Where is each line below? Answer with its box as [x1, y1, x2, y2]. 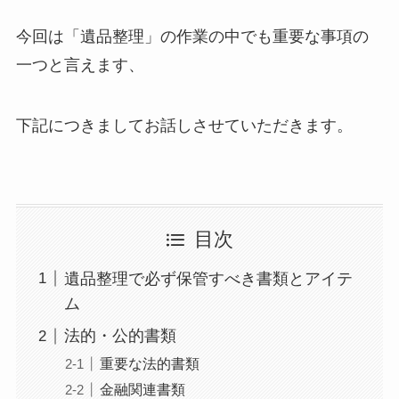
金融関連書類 [99, 380, 185, 397]
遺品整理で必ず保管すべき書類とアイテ [63, 269, 353, 288]
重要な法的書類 [99, 354, 199, 371]
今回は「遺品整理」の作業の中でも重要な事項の [15, 28, 369, 46]
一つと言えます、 [15, 56, 144, 75]
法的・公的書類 [63, 327, 176, 346]
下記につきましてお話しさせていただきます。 [15, 116, 353, 134]
